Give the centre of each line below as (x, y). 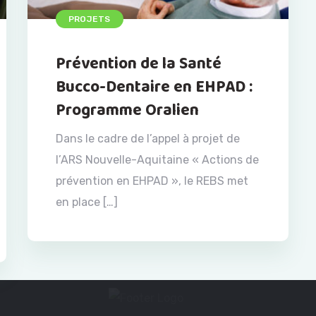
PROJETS (90, 19)
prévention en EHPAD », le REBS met (152, 181)
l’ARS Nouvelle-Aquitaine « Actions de (157, 159)
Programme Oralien (127, 110)
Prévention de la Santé (139, 63)
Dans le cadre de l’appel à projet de (148, 138)
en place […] (87, 202)
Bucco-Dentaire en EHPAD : (154, 87)
